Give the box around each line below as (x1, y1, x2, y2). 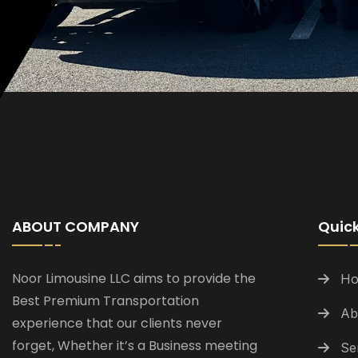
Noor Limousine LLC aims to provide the (12, 269, 256, 288)
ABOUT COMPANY (12, 217, 139, 237)
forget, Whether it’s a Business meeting (12, 336, 257, 355)
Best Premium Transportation (12, 292, 199, 310)
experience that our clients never (12, 314, 222, 332)
